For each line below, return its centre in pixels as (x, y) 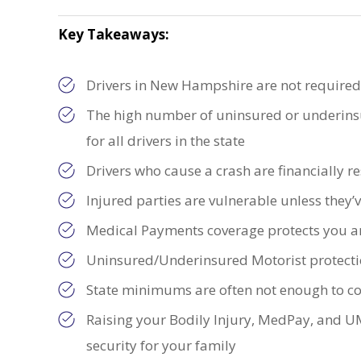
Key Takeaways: (114, 34)
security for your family (161, 345)
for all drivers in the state (166, 141)
